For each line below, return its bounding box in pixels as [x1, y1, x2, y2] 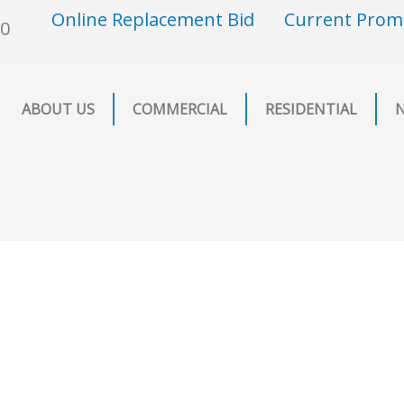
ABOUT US [22, 99, 96, 119]
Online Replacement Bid [50, 7, 254, 32]
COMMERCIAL [133, 99, 228, 119]
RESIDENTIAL [265, 99, 358, 119]
